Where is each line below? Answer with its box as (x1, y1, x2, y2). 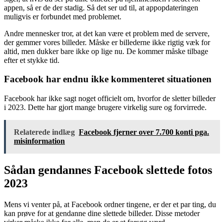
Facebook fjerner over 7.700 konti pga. (79, 128, 209, 137)
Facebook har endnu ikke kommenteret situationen (4, 74, 212, 85)
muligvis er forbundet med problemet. (4, 12, 121, 21)
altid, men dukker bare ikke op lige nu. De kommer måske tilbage (4, 47, 208, 55)
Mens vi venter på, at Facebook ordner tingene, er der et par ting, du (4, 200, 216, 209)
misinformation (14, 137, 65, 146)
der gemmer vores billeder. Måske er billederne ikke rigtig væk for (4, 38, 210, 47)
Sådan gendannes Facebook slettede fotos (4, 163, 212, 176)
